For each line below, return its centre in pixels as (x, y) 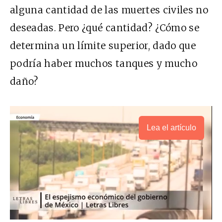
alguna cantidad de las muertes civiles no (109, 10)
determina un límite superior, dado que (103, 45)
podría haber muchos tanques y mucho (104, 63)
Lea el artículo (171, 127)
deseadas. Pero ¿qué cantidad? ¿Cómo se (105, 28)
